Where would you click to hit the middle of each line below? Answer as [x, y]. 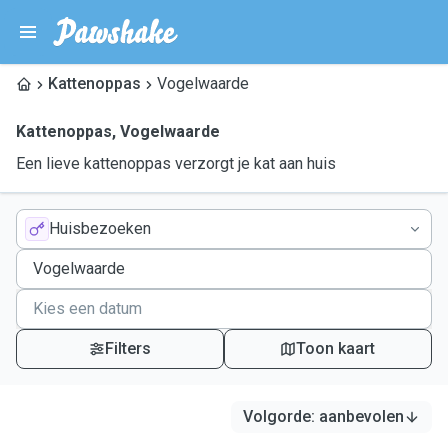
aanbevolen [361, 416]
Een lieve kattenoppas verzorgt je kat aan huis [176, 163]
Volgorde [277, 416]
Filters [127, 348]
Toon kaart [336, 348]
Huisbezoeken [100, 228]
